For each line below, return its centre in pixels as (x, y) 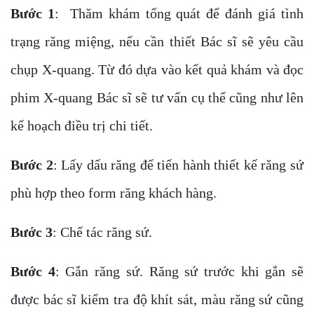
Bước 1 (33, 13)
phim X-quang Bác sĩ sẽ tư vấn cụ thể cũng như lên (157, 97)
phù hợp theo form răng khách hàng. (114, 192)
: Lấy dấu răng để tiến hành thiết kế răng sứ (178, 164)
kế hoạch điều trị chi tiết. (82, 125)
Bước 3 (32, 232)
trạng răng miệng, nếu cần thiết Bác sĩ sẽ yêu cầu (157, 41)
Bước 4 (33, 271)
